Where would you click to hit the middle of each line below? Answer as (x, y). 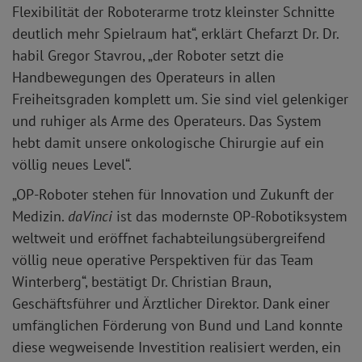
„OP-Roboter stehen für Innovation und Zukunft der (173, 195)
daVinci (90, 217)
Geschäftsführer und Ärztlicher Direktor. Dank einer (171, 304)
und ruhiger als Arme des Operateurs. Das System (167, 121)
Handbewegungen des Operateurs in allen (144, 78)
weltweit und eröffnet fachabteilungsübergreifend (169, 238)
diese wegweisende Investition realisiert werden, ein (177, 347)
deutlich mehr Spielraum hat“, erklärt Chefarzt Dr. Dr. (175, 34)
